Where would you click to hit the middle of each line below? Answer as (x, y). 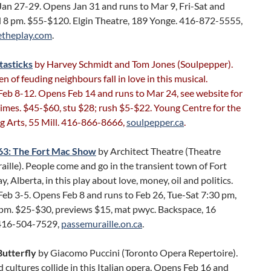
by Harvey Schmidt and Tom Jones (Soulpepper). (133, 64)
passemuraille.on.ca (102, 224)
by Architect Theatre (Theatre (158, 151)
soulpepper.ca (155, 122)
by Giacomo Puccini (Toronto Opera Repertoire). (137, 253)
